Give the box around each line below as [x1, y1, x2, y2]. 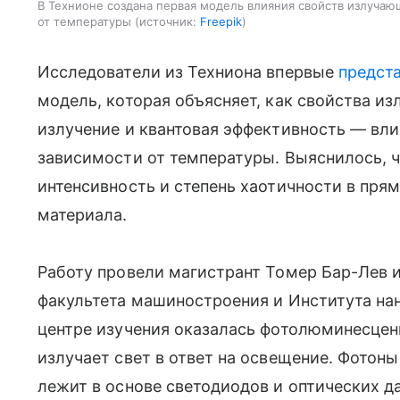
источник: [139, 13, 196, 29]
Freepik [200, 13, 242, 29]
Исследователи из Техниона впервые [37, 62, 338, 81]
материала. [37, 204, 128, 224]
